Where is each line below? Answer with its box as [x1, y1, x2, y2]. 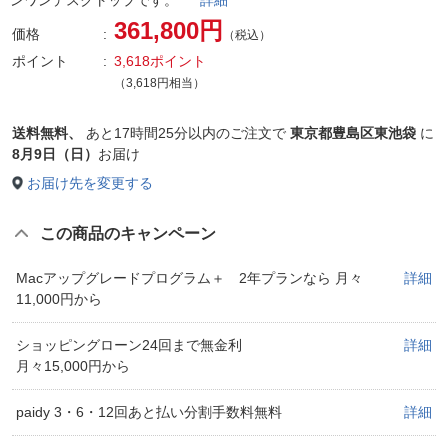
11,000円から [16, 290, 102, 307]
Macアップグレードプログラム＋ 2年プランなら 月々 [16, 269, 363, 286]
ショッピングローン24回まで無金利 [16, 336, 242, 353]
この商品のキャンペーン [40, 224, 216, 242]
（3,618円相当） [114, 75, 205, 90]
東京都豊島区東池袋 [290, 124, 416, 141]
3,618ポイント [114, 52, 206, 69]
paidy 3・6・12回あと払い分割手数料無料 [16, 403, 282, 420]
